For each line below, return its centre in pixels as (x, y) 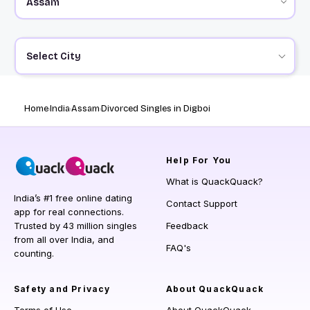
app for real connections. (69, 212)
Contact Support (202, 204)
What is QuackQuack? (215, 182)
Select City (53, 56)
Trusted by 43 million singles (75, 226)
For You (210, 161)
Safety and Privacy (62, 289)
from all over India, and (64, 240)
